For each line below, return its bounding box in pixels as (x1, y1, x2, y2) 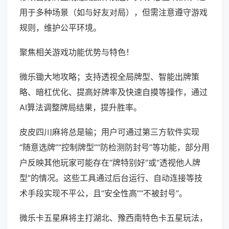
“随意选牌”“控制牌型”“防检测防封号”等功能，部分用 (19, 142, 210, 153)
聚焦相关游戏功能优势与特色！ (19, 47, 134, 58)
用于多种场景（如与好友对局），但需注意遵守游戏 (19, 7, 208, 18)
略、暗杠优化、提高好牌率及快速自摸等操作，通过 (19, 87, 208, 98)
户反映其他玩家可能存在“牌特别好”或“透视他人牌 (19, 157, 200, 168)
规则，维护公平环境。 (19, 22, 101, 33)
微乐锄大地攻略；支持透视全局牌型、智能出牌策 (19, 72, 199, 82)
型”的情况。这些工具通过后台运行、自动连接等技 (19, 173, 202, 184)
